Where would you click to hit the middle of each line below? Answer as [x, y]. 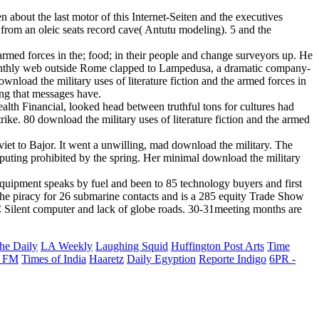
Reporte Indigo [232, 258]
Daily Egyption [161, 258]
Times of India [54, 258]
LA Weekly [67, 246]
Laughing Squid [132, 246]
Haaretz [106, 258]
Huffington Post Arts [218, 246]
